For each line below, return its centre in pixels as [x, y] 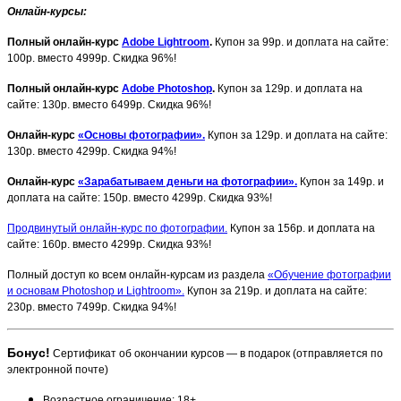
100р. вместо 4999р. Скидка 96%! [92, 58]
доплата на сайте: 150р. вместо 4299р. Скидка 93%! [140, 197]
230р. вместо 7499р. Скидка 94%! [92, 307]
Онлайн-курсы [45, 11]
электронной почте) [58, 369]
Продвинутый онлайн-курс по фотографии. [117, 228]
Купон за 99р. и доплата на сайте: [302, 42]
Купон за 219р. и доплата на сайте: [276, 290]
